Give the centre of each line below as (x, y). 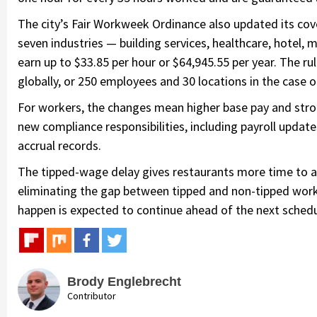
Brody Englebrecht (124, 281)
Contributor (92, 295)
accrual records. (59, 145)
